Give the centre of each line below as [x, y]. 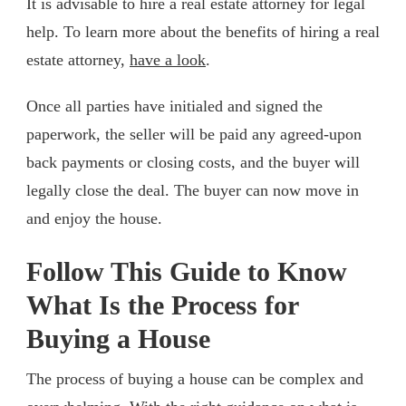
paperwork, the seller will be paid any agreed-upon [194, 135]
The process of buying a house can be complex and [195, 379]
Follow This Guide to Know [187, 272]
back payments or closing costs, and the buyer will [193, 163]
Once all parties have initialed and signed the [174, 106]
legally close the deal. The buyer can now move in [193, 191]
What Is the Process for [162, 306]
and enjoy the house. [94, 219]
